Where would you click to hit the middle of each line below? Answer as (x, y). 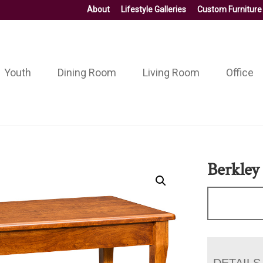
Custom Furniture (230, 9)
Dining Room (87, 72)
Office (240, 72)
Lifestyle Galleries (154, 9)
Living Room (171, 72)
